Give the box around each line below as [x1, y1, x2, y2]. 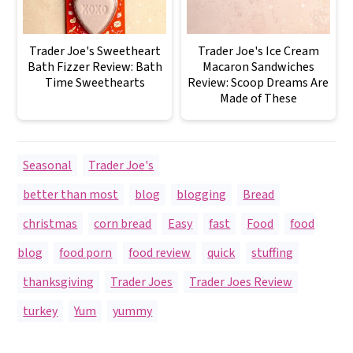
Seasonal [23, 157, 72, 175]
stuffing [251, 244, 294, 262]
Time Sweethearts [44, 74, 145, 92]
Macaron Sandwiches [202, 58, 314, 76]
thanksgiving [23, 273, 95, 292]
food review [128, 244, 191, 262]
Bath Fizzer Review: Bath [27, 58, 162, 76]
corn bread [94, 215, 152, 233]
